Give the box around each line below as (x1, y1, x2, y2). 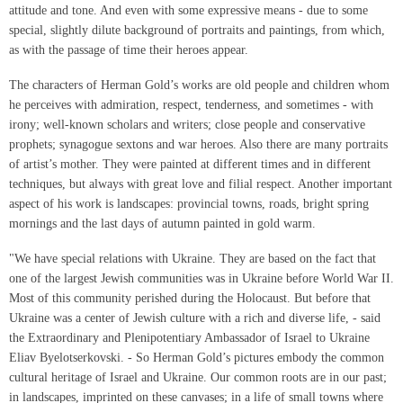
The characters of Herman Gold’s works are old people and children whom (9, 77, 390, 92)
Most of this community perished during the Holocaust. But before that (9, 291, 371, 305)
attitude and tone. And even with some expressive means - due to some (9, 4, 368, 18)
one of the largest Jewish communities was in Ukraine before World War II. (9, 271, 394, 285)
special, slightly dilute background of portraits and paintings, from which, (9, 23, 385, 38)
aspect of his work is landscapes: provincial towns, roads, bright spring (9, 196, 369, 210)
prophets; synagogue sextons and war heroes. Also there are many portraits (9, 137, 388, 151)
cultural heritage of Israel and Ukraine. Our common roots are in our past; (9, 370, 387, 384)
